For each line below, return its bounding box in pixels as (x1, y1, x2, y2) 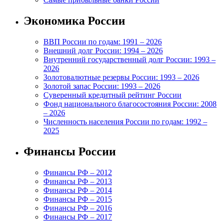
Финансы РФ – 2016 (43, 203, 112, 212)
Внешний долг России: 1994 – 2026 (43, 46, 163, 55)
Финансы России (24, 145, 116, 158)
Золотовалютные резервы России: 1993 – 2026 (43, 73, 199, 81)
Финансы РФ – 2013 (43, 177, 112, 185)
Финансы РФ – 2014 (43, 185, 112, 194)
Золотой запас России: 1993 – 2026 (43, 81, 160, 90)
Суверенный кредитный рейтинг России (43, 90, 182, 99)
